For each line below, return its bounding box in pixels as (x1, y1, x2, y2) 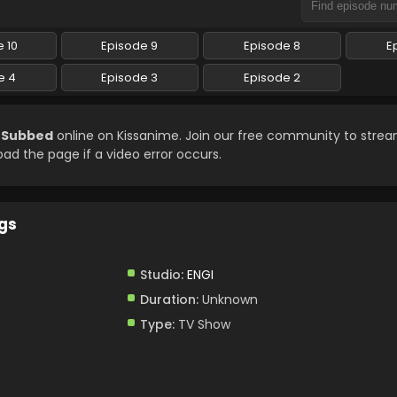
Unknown (198, 291, 258, 308)
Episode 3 (101, 69, 159, 86)
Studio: (139, 266, 183, 284)
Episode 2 (243, 69, 300, 86)
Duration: (139, 291, 198, 308)
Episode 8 (243, 37, 300, 54)
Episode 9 (101, 37, 159, 54)
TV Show (174, 315, 230, 333)
